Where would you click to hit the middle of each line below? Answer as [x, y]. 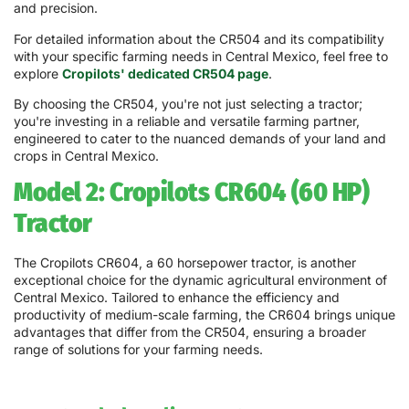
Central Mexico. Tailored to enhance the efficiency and [177, 298]
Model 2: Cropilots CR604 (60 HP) [191, 193]
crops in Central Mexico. [86, 155]
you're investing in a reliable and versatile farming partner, [187, 121]
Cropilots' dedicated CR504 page [165, 73]
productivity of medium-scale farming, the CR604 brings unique [204, 315]
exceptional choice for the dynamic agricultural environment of [200, 280]
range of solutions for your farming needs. [138, 350]
